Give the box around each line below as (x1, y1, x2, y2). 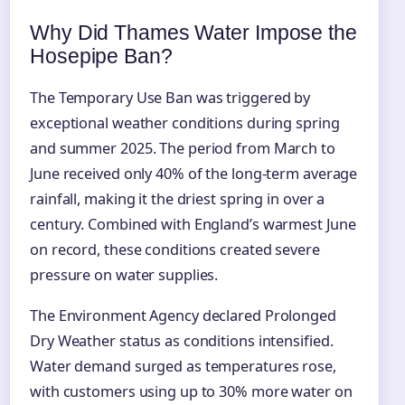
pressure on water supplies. (30, 264, 219, 285)
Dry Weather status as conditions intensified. (30, 330, 334, 351)
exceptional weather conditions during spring (30, 112, 340, 133)
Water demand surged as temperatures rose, (30, 355, 336, 376)
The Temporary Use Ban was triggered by (30, 87, 311, 108)
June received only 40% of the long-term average (30, 163, 358, 184)
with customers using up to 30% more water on (30, 381, 353, 401)
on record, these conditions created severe (30, 239, 320, 259)
